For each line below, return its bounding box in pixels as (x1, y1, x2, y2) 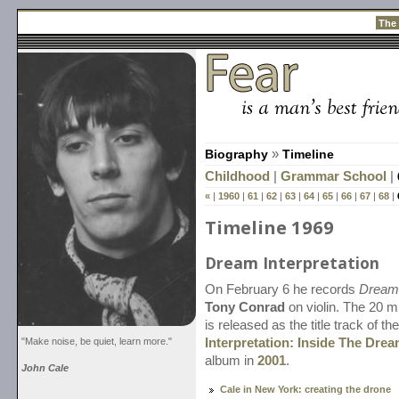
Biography (205, 146, 268, 161)
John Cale (21, 362, 69, 373)
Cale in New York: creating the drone (220, 384, 392, 395)
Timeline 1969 (205, 214, 334, 240)
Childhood (205, 168, 270, 183)
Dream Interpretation (205, 251, 379, 273)
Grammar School (281, 168, 387, 183)
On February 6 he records (205, 281, 359, 297)
